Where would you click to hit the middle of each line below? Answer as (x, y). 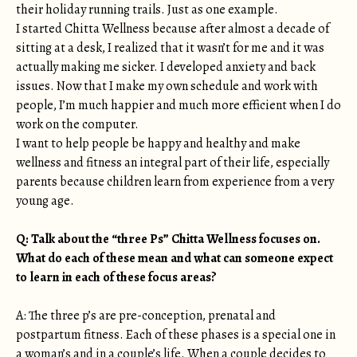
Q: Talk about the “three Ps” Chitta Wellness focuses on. (168, 239)
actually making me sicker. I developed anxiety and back (166, 67)
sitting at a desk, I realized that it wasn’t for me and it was (170, 48)
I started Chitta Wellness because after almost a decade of (173, 29)
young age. (45, 201)
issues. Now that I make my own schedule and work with (167, 86)
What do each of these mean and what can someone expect (175, 258)
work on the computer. (77, 124)
